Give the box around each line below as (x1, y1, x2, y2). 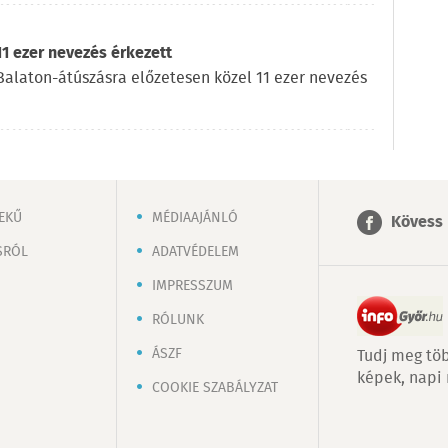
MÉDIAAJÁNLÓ (152, 206, 238, 229)
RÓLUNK (152, 308, 204, 331)
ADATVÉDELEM (152, 240, 239, 263)
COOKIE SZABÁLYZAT (152, 376, 278, 399)
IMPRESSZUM (152, 274, 233, 297)
